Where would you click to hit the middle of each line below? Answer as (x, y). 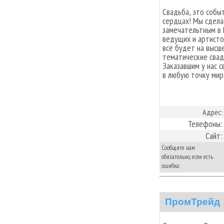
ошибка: (171, 166)
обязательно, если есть (187, 157)
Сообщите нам (178, 148)
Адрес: (212, 112)
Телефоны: (205, 124)
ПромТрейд (192, 201)
